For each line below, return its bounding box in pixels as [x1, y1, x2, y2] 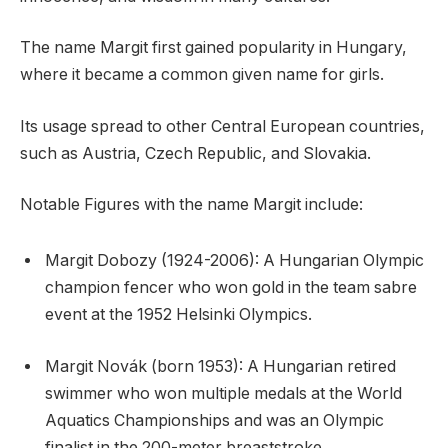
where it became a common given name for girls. [20, 65, 384, 85]
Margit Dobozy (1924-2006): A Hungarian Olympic [45, 251, 424, 271]
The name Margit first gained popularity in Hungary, [20, 38, 407, 58]
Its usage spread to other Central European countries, [20, 116, 425, 136]
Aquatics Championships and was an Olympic [45, 410, 384, 430]
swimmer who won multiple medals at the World [45, 383, 402, 403]
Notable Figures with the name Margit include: [20, 195, 363, 215]
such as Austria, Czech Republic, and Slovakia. [20, 143, 371, 163]
